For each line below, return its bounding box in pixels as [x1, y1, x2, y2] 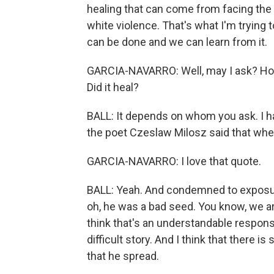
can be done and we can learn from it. [87, 35, 267, 48]
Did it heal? [87, 81, 139, 94]
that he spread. [87, 250, 159, 262]
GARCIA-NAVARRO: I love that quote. [87, 155, 261, 168]
